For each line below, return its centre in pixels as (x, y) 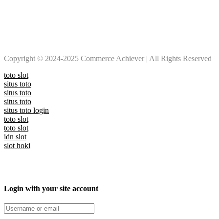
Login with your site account (51, 188)
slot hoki (17, 145)
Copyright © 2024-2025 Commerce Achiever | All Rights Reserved (108, 58)
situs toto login (26, 110)
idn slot (15, 136)
